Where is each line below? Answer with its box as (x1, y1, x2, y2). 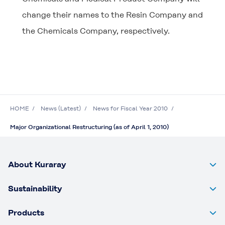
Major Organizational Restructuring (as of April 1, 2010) (10, 124, 169, 131)
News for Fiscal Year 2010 (93, 105, 168, 112)
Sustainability (8, 184, 62, 193)
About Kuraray (8, 160, 66, 169)
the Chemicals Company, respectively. (22, 26, 170, 36)
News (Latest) (41, 105, 81, 112)
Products (8, 208, 44, 217)
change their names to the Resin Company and (22, 10, 203, 20)
